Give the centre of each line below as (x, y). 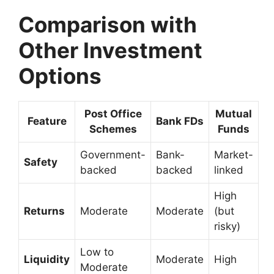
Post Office (113, 114)
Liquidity (47, 260)
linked (229, 170)
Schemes (113, 129)
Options (60, 76)
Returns (44, 211)
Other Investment (110, 50)
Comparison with (108, 25)
